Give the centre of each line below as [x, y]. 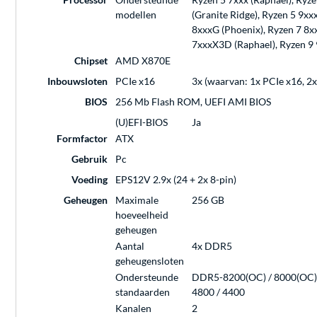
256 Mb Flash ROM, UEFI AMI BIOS [193, 102]
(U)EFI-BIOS [142, 122]
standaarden [143, 292]
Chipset [91, 61]
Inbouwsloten [77, 81]
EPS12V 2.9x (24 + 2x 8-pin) [176, 180]
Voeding [90, 180]
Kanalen [133, 309]
